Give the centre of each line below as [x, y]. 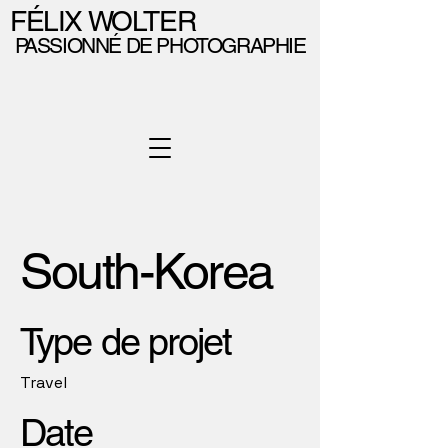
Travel [43, 382]
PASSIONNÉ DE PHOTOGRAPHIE [158, 45]
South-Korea [146, 271]
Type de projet [126, 342]
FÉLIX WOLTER [103, 21]
